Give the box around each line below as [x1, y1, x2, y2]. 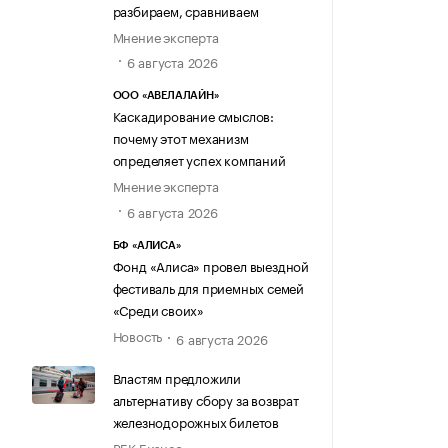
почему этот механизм [112, 127, 249, 148]
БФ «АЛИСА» [112, 239, 181, 251]
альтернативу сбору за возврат [112, 388, 299, 409]
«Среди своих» [112, 298, 204, 319]
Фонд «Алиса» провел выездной [112, 254, 309, 275]
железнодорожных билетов [112, 410, 279, 431]
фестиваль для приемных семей [112, 276, 304, 297]
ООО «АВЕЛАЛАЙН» [112, 90, 219, 102]
